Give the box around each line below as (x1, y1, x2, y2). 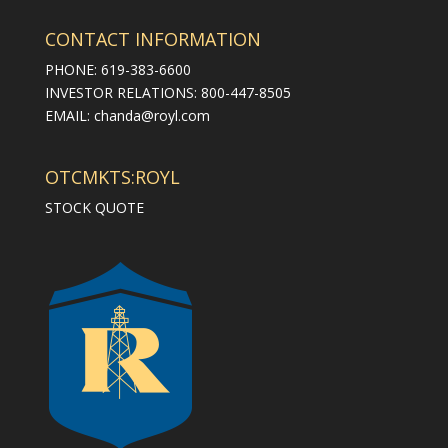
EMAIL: (44, 106, 94, 126)
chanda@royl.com (93, 106, 210, 126)
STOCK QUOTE (44, 198, 144, 218)
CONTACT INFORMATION (44, 27, 261, 52)
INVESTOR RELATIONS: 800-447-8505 (44, 83, 291, 103)
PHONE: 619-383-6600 (44, 60, 191, 80)
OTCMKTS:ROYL (44, 165, 180, 190)
